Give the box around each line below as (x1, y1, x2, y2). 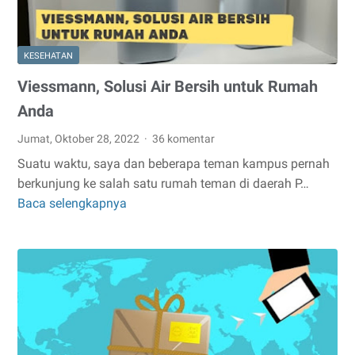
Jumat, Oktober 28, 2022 (17, 132, 142, 145)
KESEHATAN (24, 50, 73, 61)
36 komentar (152, 132, 216, 145)
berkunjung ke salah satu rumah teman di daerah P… (17, 175, 309, 191)
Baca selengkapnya (17, 195, 127, 211)
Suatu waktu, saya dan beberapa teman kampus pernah (17, 155, 330, 171)
